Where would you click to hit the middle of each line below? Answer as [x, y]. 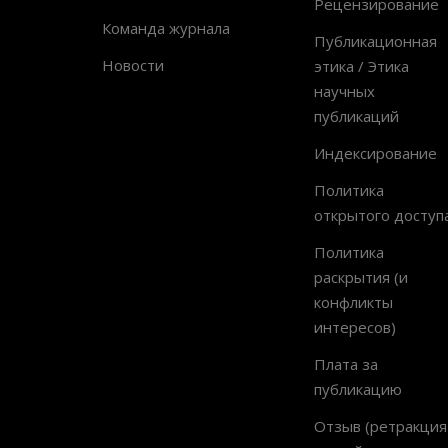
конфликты [353, 301]
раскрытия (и [360, 276]
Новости [133, 64]
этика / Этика [361, 65]
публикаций [356, 115]
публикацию [357, 388]
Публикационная [375, 40]
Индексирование [375, 152]
